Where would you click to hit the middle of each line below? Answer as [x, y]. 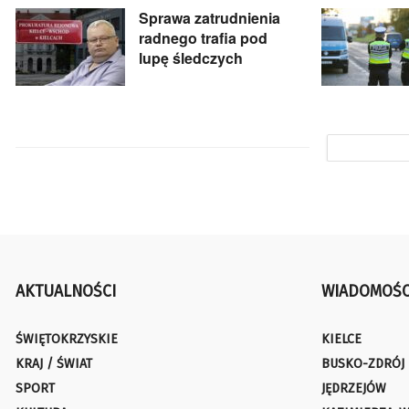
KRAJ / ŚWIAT [54, 363]
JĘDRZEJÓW [354, 388]
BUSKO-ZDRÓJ [363, 363]
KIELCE [341, 339]
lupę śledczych [191, 58]
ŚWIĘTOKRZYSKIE [67, 339]
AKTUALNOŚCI [66, 291]
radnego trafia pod [203, 37]
